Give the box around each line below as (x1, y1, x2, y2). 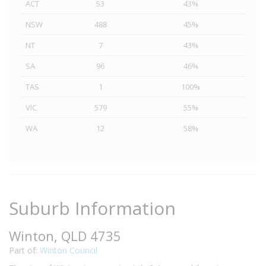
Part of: (9, 245, 40, 256)
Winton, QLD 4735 (9, 227, 121, 245)
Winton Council (40, 245, 97, 256)
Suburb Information (9, 196, 176, 220)
